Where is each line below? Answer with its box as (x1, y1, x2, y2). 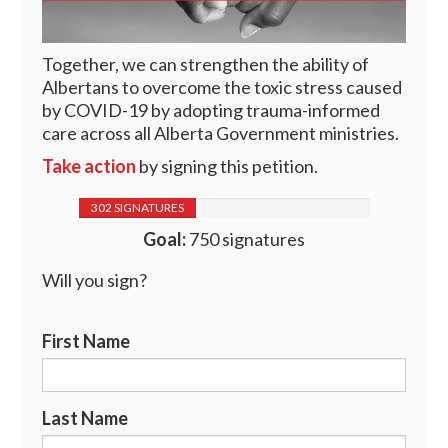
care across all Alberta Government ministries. (42, 122, 400, 145)
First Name (42, 330, 131, 353)
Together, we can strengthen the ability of (42, 53, 370, 76)
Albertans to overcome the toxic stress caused (42, 76, 403, 99)
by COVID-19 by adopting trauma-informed (42, 99, 381, 122)
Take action (42, 155, 137, 178)
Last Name (42, 407, 129, 430)
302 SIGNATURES (90, 200, 184, 216)
